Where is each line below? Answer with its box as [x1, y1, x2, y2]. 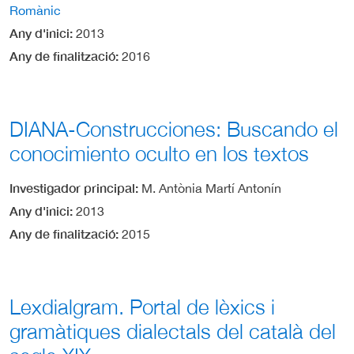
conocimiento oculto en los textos [9, 141, 309, 166]
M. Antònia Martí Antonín [141, 180, 281, 195]
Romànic [9, 2, 61, 17]
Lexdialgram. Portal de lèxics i [9, 294, 275, 319]
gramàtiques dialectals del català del [9, 318, 336, 344]
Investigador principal [9, 179, 135, 195]
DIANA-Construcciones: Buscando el [9, 116, 338, 141]
